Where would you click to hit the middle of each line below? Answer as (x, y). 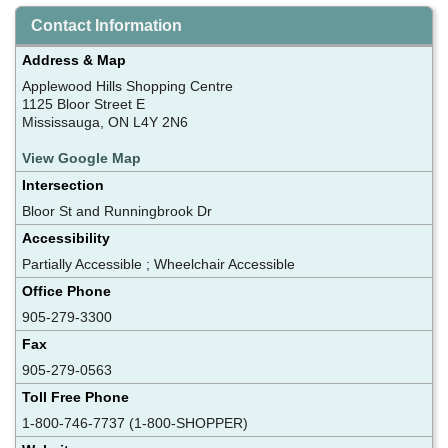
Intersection (63, 184)
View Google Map (81, 157)
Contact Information (106, 25)
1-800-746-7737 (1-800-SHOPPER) (135, 422)
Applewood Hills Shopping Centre (127, 85)
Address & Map (74, 59)
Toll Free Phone (75, 396)
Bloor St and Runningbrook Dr (117, 210)
